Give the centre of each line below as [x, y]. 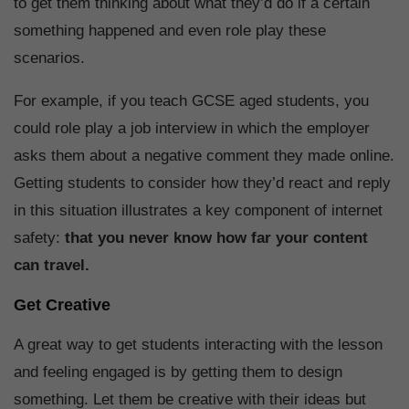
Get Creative [62, 305]
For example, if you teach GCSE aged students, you [191, 101]
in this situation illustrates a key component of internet [198, 211]
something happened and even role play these [170, 31]
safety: [39, 238]
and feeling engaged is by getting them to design [178, 372]
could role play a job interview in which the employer [192, 129]
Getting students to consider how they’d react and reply [202, 184]
